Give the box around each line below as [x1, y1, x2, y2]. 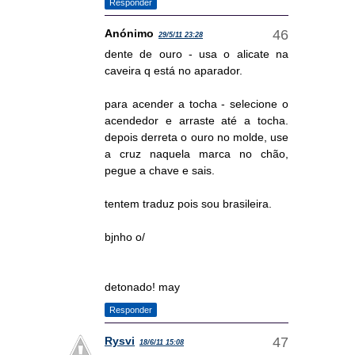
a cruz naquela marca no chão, [105, 147, 288, 161]
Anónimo [105, 27, 154, 40]
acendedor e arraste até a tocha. [105, 114, 288, 128]
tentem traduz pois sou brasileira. [105, 197, 272, 211]
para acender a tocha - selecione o [105, 97, 288, 111]
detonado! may [105, 281, 180, 294]
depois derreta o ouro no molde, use [105, 131, 288, 144]
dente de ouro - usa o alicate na [105, 48, 288, 61]
